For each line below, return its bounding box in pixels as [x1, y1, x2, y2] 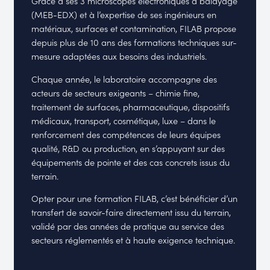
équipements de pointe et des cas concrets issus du [31, 155, 230, 168]
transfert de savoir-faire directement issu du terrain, [31, 206, 231, 219]
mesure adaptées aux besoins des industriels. [31, 49, 210, 62]
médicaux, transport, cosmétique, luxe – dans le [31, 113, 216, 127]
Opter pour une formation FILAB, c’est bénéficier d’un [31, 192, 238, 205]
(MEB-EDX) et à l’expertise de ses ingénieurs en [31, 8, 217, 20]
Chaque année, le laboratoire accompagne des [31, 72, 218, 85]
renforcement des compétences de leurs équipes [31, 127, 221, 140]
